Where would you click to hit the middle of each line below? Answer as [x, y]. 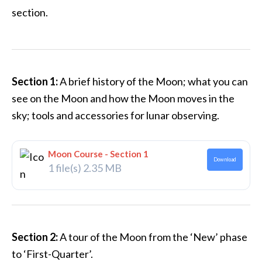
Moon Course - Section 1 [98, 154]
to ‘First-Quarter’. [52, 254]
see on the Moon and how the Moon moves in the [123, 98]
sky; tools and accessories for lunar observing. [116, 115]
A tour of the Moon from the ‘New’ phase [153, 237]
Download [225, 159]
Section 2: [35, 237]
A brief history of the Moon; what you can [153, 81]
